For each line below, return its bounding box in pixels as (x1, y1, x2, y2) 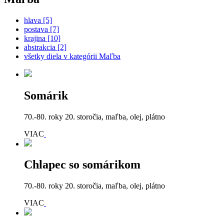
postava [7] (24, 24, 59, 33)
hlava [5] (24, 15, 52, 24)
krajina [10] (24, 33, 60, 42)
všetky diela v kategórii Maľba (24, 51, 120, 60)
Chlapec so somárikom (24, 158, 140, 171)
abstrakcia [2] (24, 42, 66, 51)
